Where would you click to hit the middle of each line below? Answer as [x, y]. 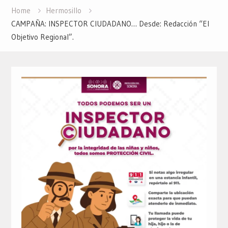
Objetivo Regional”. [42, 37]
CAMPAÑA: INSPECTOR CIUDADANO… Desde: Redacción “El [110, 24]
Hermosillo [63, 11]
